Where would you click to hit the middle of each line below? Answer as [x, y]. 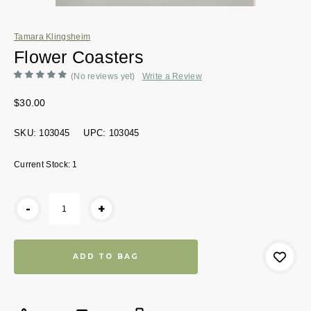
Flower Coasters [79, 57]
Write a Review [172, 76]
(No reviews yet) [103, 76]
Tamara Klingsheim [52, 36]
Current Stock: [43, 165]
